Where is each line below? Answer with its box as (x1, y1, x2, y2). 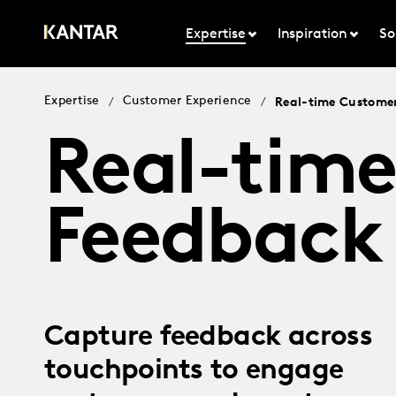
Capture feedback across (44, 324, 373, 352)
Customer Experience (123, 95, 252, 108)
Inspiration (277, 27, 347, 42)
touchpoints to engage (44, 357, 344, 385)
